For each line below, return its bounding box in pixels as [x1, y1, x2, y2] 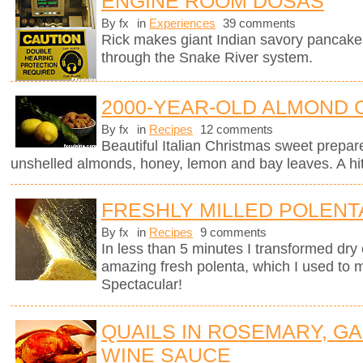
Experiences [149, 17, 216, 31]
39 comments [220, 17, 296, 31]
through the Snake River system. [101, 49, 313, 66]
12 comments [197, 123, 273, 137]
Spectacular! [101, 276, 182, 293]
